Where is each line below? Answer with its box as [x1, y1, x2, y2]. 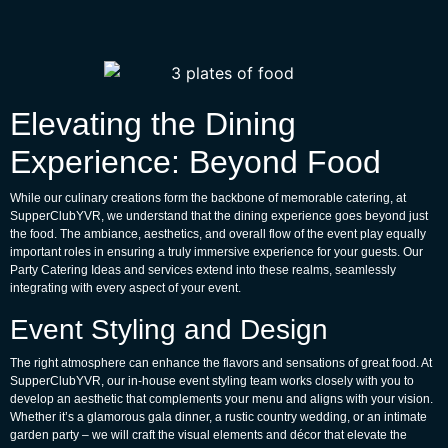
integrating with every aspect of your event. [10, 281, 241, 296]
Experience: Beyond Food [10, 144, 381, 181]
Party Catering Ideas [10, 263, 121, 278]
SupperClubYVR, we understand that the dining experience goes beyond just [10, 209, 428, 224]
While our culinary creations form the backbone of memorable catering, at [10, 191, 406, 206]
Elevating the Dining [10, 106, 296, 143]
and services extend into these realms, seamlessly [121, 263, 396, 278]
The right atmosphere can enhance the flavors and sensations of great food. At [10, 356, 432, 371]
